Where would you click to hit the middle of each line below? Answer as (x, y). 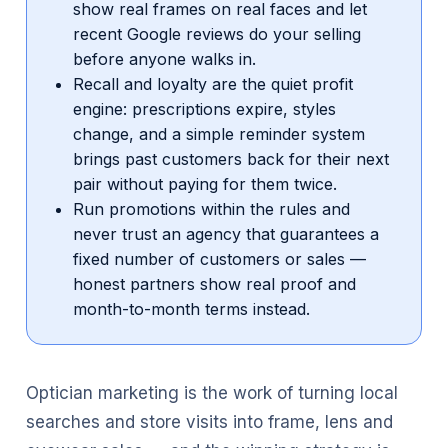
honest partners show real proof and (214, 284)
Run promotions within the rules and (211, 209)
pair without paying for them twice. (205, 184)
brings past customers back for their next (231, 159)
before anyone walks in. (164, 59)
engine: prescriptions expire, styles (204, 109)
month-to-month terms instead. (191, 309)
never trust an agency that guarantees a (226, 234)
